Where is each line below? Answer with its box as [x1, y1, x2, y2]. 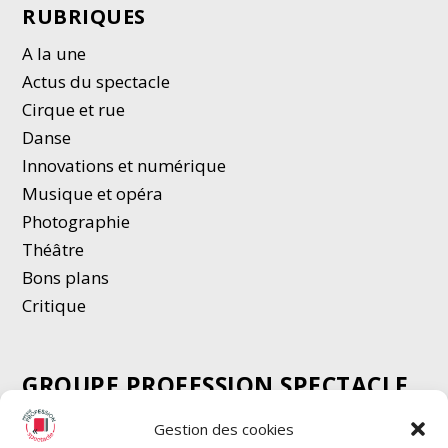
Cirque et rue [22, 98, 126, 122]
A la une [22, 42, 91, 66]
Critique [22, 294, 91, 318]
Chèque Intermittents [22, 411, 190, 435]
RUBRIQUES [22, 3, 146, 31]
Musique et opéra [22, 182, 164, 206]
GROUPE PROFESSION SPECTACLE [22, 368, 409, 401]
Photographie [22, 210, 131, 234]
